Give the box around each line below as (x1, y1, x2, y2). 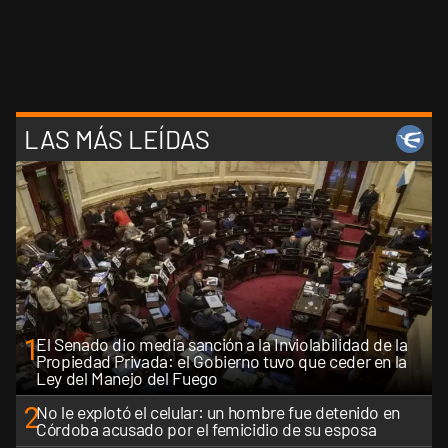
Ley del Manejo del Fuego (36, 366, 218, 389)
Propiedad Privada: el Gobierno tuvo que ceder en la (36, 349, 408, 372)
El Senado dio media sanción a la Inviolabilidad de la (36, 332, 408, 355)
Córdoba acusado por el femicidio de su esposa (36, 417, 377, 440)
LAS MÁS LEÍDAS (24, 123, 210, 155)
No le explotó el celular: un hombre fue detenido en (36, 400, 401, 423)
